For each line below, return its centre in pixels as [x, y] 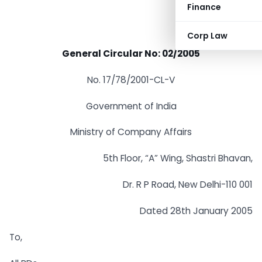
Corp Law [207, 36]
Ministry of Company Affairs [131, 132]
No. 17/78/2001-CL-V [131, 80]
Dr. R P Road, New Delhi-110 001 [188, 185]
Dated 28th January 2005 [196, 211]
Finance [204, 7]
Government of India [131, 106]
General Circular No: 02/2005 [131, 54]
